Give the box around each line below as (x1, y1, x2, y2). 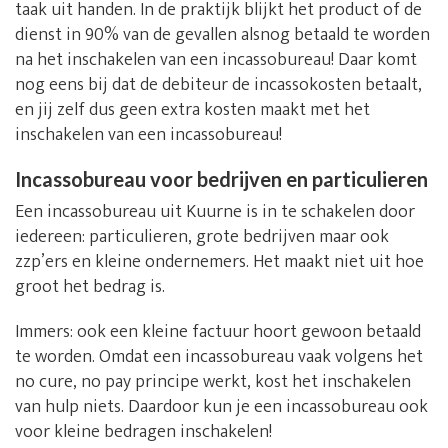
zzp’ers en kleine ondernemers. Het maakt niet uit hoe (15, 247, 424, 278)
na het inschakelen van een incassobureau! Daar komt (15, 45, 417, 76)
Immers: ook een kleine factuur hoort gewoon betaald (15, 317, 421, 348)
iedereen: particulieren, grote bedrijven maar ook (15, 222, 389, 253)
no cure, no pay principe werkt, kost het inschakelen (15, 367, 411, 398)
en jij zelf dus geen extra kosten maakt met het (15, 95, 370, 126)
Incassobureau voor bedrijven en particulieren (15, 167, 428, 192)
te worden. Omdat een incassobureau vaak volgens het (15, 342, 423, 373)
